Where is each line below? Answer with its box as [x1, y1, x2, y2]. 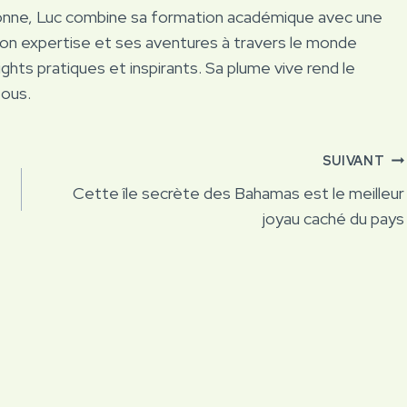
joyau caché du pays [263, 207, 405, 229]
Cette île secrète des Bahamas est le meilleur [73, 182, 405, 203]
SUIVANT [322, 151, 385, 169]
